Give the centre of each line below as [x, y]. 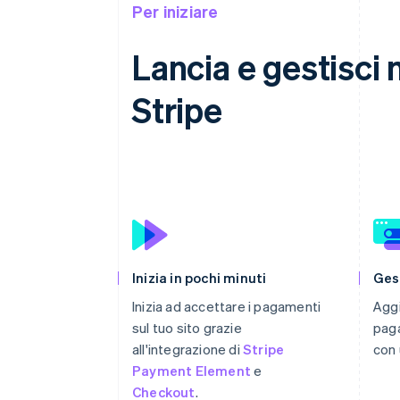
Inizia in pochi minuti [200, 278]
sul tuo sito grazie [187, 328]
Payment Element [192, 371]
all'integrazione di [187, 349]
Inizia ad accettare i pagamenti [227, 306]
